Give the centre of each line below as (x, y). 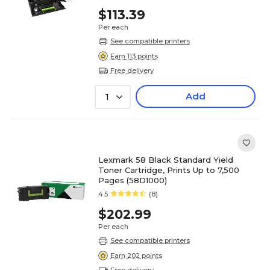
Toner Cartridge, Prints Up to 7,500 (168, 170)
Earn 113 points (134, 56)
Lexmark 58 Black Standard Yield (165, 160)
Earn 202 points (136, 255)
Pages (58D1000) (132, 181)
